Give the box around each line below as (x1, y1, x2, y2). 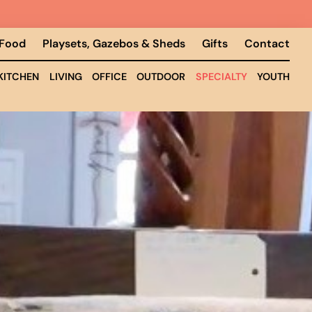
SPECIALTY (195, 70, 247, 83)
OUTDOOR (136, 70, 186, 83)
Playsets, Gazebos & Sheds (42, 36, 185, 51)
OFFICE (91, 70, 127, 83)
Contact (244, 36, 290, 51)
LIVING (49, 70, 82, 83)
